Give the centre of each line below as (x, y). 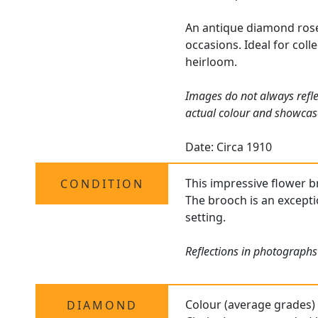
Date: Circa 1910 (229, 147)
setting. (206, 218)
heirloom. (212, 62)
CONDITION (102, 184)
